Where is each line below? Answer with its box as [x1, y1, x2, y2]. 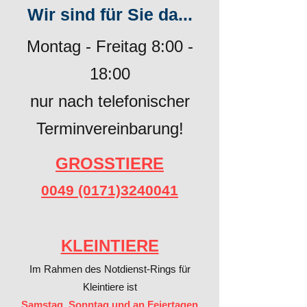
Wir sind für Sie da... [27, 5, 193, 24]
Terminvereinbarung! [36, 119, 184, 138]
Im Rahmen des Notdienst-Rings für [29, 263, 191, 275]
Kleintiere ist [82, 281, 137, 293]
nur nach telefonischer [29, 92, 190, 110]
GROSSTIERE [56, 154, 164, 173]
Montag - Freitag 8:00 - [26, 37, 193, 56]
